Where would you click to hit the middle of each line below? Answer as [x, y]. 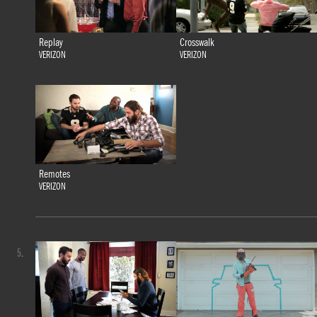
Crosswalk [197, 43]
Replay [51, 43]
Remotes [54, 174]
